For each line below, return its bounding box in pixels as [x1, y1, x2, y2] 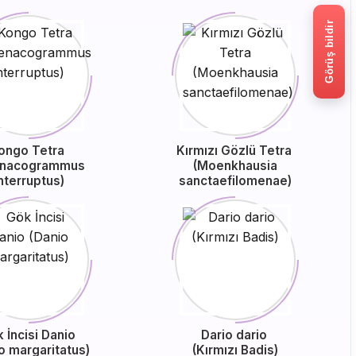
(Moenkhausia [193, 158, 278, 173]
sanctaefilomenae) [179, 173, 292, 188]
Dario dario [200, 327, 270, 342]
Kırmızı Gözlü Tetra [176, 143, 295, 158]
